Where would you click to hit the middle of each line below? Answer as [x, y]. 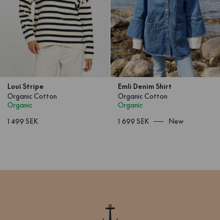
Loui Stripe [26, 87]
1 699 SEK [133, 122]
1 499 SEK [23, 122]
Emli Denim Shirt [145, 87]
